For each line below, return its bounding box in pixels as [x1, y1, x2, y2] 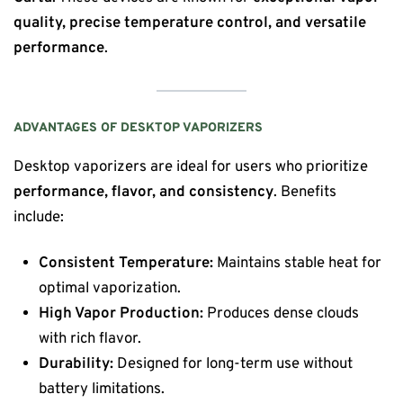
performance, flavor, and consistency [13, 182, 273, 201]
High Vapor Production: [39, 304, 204, 324]
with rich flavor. [39, 329, 142, 349]
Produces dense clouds [203, 304, 360, 324]
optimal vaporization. [39, 279, 182, 299]
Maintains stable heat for [213, 254, 382, 273]
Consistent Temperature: [39, 254, 214, 273]
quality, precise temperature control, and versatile [13, 13, 366, 32]
